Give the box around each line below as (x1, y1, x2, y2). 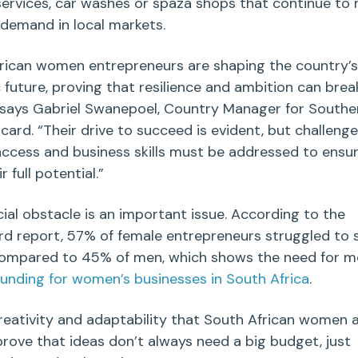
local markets (73, 15, 163, 35)
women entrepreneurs (35, 56, 184, 76)
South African (203, 310, 295, 330)
